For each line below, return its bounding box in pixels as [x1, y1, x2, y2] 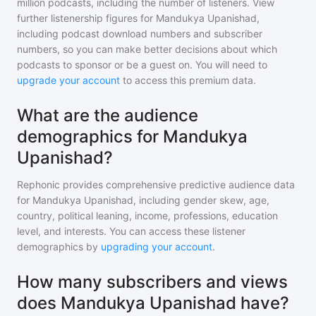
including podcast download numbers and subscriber [17, 28, 262, 39]
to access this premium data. [120, 74, 256, 86]
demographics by [17, 241, 98, 253]
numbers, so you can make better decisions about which [17, 43, 277, 55]
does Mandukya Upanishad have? [17, 293, 289, 313]
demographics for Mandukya [17, 126, 248, 147]
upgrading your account [101, 241, 212, 253]
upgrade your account [17, 74, 120, 86]
